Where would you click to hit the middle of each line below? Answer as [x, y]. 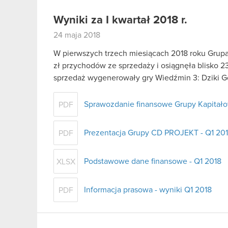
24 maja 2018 [77, 35]
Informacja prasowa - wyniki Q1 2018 [148, 190]
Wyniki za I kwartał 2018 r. [120, 20]
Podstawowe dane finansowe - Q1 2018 [153, 161]
